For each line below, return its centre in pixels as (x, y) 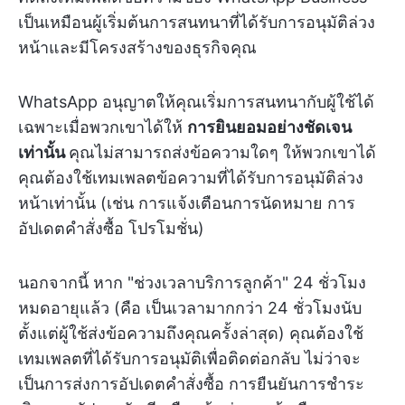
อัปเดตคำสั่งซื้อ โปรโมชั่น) (111, 228)
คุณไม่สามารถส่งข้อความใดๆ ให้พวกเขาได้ (222, 152)
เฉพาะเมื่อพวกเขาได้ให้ (103, 127)
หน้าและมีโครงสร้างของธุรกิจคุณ (137, 47)
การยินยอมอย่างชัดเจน (269, 127)
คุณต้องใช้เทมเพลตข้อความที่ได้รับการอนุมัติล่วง (191, 178)
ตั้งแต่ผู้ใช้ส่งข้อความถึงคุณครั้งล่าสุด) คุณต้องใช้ (191, 333)
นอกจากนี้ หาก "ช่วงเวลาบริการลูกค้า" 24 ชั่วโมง (192, 283)
